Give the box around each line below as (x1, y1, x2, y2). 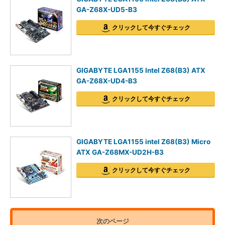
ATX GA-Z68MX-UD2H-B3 (76, 148, 164, 156)
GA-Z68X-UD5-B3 (76, 6, 137, 14)
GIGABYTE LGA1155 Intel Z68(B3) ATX (76, 66, 205, 74)
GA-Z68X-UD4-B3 (76, 77, 137, 85)
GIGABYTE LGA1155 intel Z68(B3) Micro (76, 138, 210, 146)
